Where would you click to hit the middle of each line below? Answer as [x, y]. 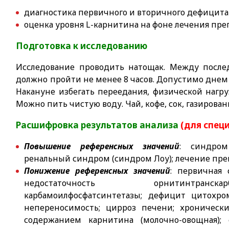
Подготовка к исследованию [82, 46]
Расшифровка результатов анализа [98, 125]
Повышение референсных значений [102, 146]
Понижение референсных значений [97, 171]
